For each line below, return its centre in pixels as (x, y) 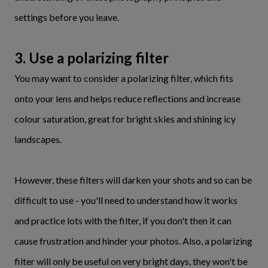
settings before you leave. (67, 17)
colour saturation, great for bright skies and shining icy (125, 119)
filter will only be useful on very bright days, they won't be (131, 261)
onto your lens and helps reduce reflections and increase (127, 98)
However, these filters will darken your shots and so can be (133, 180)
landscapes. (38, 139)
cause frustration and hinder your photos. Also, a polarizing (133, 241)
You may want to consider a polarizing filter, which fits (124, 78)
